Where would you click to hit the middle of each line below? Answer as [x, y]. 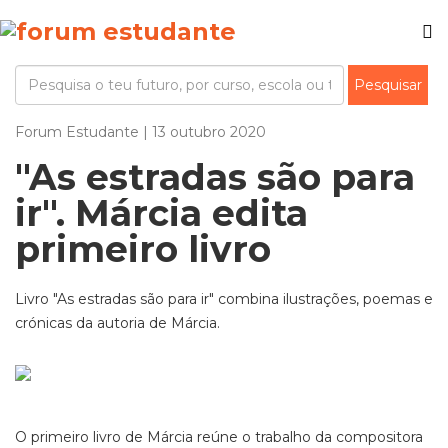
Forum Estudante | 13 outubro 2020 [140, 132]
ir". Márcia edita [161, 213]
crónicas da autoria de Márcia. [117, 323]
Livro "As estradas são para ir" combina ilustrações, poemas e [224, 299]
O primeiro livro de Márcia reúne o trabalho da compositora [219, 437]
